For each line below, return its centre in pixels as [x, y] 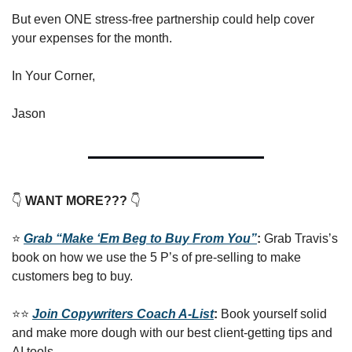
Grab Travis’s [301, 238]
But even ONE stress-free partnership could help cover [163, 19]
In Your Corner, [53, 76]
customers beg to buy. [72, 276]
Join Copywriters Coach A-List [123, 314]
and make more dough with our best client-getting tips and [172, 333]
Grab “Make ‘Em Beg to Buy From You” [140, 238]
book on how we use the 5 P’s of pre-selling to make [156, 257]
